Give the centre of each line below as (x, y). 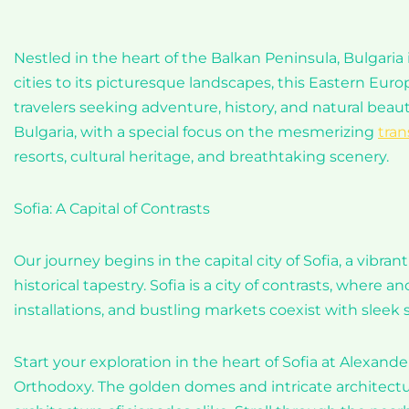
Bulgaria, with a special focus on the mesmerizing (196, 132)
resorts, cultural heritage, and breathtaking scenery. (201, 157)
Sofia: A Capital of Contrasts (112, 209)
